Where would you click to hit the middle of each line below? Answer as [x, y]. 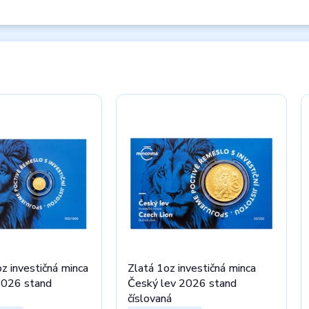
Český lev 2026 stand [182, 283]
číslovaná [150, 299]
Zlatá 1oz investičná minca [192, 268]
